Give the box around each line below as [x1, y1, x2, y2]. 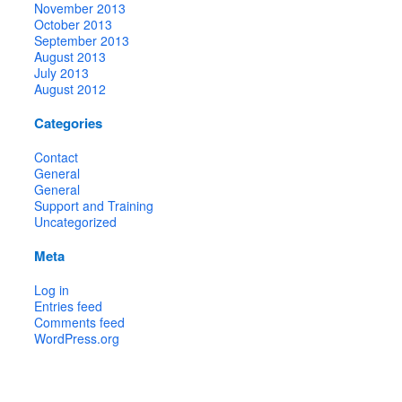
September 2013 [34, 31, 130, 49]
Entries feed [34, 296, 103, 315]
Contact [34, 147, 79, 166]
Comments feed [34, 312, 126, 331]
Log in [34, 280, 70, 299]
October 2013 [34, 14, 113, 33]
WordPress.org [34, 328, 120, 347]
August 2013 [34, 47, 107, 66]
